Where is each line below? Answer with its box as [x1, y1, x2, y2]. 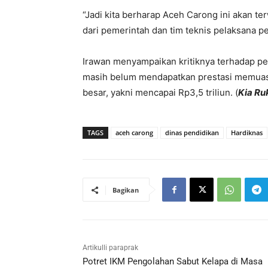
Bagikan [112, 185, 139, 194]
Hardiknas [231, 127, 263, 137]
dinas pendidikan [165, 127, 219, 137]
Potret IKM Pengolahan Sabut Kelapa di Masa [83, 255, 263, 267]
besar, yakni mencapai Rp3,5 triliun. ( [83, 86, 238, 98]
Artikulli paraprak [83, 243, 138, 252]
